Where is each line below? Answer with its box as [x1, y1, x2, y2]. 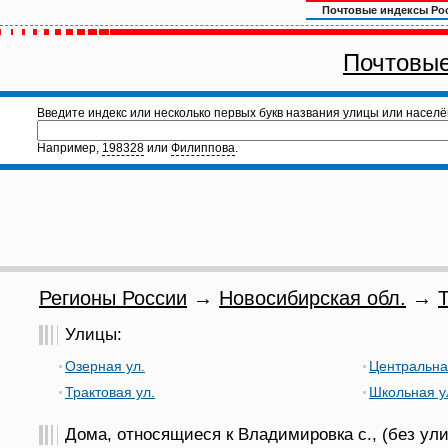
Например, [37, 141, 102, 155]
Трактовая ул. [65, 384, 155, 400]
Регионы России [39, 287, 187, 309]
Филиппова [171, 141, 235, 155]
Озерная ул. [65, 358, 145, 374]
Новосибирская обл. [219, 287, 406, 309]
